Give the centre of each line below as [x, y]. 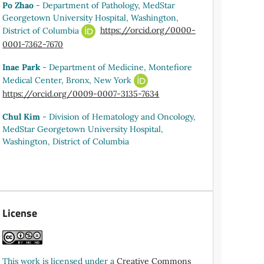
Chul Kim [22, 116]
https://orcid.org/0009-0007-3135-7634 [81, 93]
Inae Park [22, 67]
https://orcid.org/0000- [148, 30]
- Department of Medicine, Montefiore [116, 67]
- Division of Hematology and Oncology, [118, 116]
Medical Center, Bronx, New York [68, 80]
